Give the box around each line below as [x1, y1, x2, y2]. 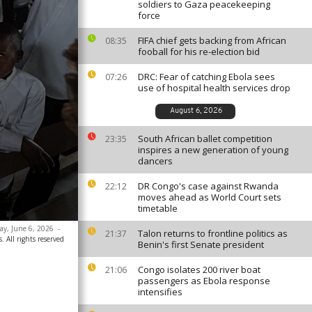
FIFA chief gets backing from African [138, 34, 286, 47]
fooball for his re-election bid [138, 45, 260, 58]
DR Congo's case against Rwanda [138, 180, 279, 192]
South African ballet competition [138, 132, 272, 145]
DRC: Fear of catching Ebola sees [138, 70, 275, 83]
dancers [138, 155, 173, 167]
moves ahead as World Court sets [138, 191, 281, 203]
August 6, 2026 [170, 107, 222, 115]
